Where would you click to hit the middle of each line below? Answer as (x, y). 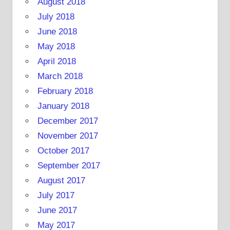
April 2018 (56, 61)
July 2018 (56, 16)
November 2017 (68, 136)
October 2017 (63, 150)
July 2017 (56, 195)
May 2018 (56, 46)
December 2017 (68, 121)
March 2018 (60, 76)
